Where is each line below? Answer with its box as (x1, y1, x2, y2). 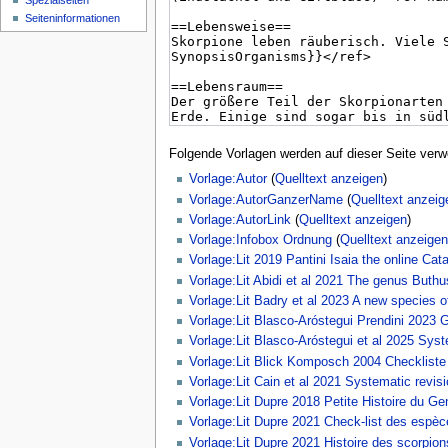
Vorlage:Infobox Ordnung (188, 233, 332, 248)
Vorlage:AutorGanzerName (188, 192, 343, 207)
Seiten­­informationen (25, 12, 121, 25)
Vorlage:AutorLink (188, 212, 291, 227)
